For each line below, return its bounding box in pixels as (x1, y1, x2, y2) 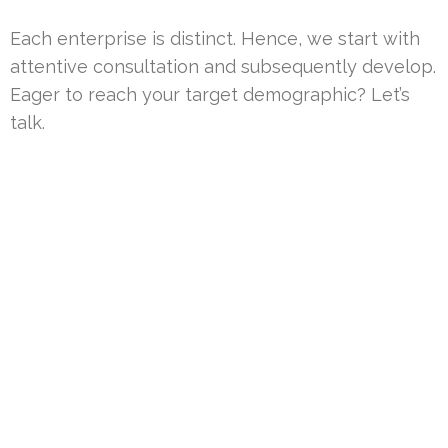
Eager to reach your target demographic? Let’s (10, 83, 410, 105)
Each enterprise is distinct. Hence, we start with (10, 27, 420, 49)
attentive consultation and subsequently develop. (10, 55, 436, 77)
